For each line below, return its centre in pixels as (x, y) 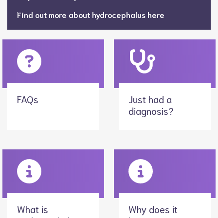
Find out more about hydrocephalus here (91, 14)
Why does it (153, 209)
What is (33, 209)
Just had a (150, 99)
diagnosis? (151, 110)
